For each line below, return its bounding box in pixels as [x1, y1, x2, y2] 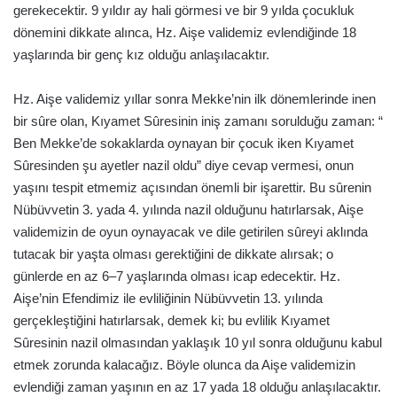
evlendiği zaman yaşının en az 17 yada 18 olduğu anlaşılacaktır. [13, 378, 381, 394]
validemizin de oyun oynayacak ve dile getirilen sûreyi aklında [13, 223, 368, 239]
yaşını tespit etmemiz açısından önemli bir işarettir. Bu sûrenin [13, 179, 371, 195]
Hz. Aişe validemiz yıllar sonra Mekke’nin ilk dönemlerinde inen [13, 90, 376, 106]
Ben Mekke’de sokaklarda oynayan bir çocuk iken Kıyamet [13, 135, 354, 151]
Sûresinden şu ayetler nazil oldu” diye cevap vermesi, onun [13, 157, 354, 173]
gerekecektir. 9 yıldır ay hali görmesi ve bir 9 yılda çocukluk [13, 2, 354, 18]
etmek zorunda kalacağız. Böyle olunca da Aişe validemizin [13, 356, 355, 372]
